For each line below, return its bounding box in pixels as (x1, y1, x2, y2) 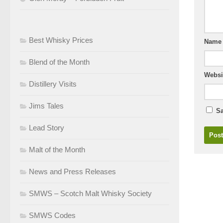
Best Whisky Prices (29, 35, 93, 44)
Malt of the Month (29, 145, 85, 154)
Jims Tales (29, 101, 64, 110)
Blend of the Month (29, 57, 90, 66)
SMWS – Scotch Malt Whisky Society (29, 189, 152, 198)
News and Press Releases (29, 167, 116, 176)
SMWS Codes (29, 211, 76, 220)
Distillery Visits (29, 79, 77, 88)
